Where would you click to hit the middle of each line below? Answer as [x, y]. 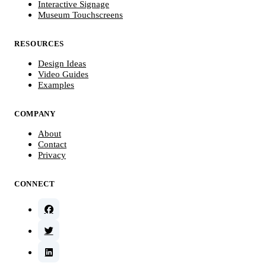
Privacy [52, 155]
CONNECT [35, 184]
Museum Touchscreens [80, 15]
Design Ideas [62, 64]
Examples [56, 85]
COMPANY [35, 114]
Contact [52, 145]
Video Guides [63, 75]
